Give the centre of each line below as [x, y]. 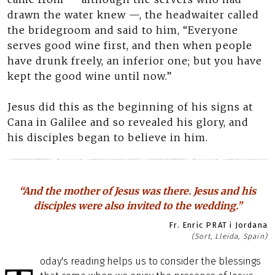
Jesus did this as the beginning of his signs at [130, 107]
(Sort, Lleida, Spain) [229, 236]
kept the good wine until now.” [90, 76]
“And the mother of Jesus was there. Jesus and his [137, 191]
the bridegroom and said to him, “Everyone [123, 30]
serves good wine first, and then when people [130, 45]
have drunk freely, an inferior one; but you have [135, 61]
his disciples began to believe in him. [108, 137]
